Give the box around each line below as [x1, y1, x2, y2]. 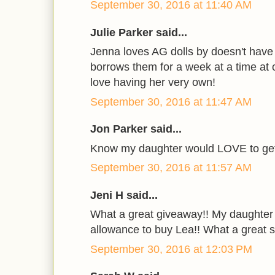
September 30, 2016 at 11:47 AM [90, 95, 252, 108]
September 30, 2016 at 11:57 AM [90, 161, 252, 174]
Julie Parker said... [90, 26, 187, 39]
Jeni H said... [90, 188, 158, 201]
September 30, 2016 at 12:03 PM [90, 242, 252, 255]
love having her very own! [90, 76, 215, 89]
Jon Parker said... [90, 123, 182, 136]
